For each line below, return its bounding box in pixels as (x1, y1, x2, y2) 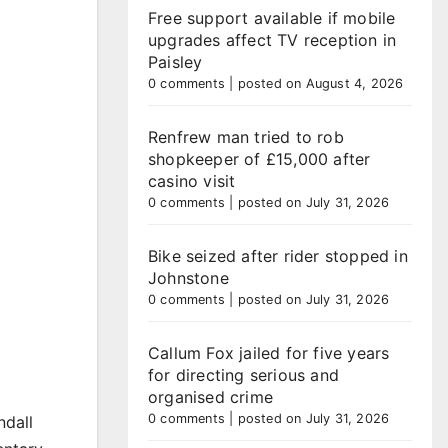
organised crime (148, 387, 273, 407)
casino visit (148, 171, 236, 191)
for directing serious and (148, 365, 339, 385)
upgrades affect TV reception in (148, 30, 397, 50)
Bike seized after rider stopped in (148, 246, 408, 266)
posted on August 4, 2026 (237, 76, 404, 91)
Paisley (148, 52, 203, 72)
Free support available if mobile (148, 8, 396, 28)
